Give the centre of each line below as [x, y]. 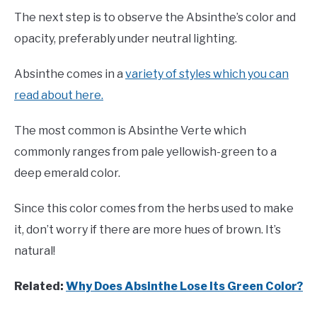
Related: [40, 287]
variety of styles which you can [207, 74]
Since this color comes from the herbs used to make [154, 209]
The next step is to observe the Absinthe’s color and [155, 18]
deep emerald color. [67, 173]
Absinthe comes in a [70, 74]
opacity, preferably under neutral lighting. [126, 39]
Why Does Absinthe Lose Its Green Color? [184, 287]
